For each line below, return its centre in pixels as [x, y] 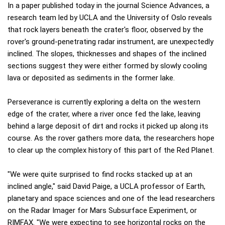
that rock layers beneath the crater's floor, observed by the [105, 30]
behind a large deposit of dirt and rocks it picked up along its [108, 126]
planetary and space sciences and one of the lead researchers [111, 199]
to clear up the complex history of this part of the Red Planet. [111, 150]
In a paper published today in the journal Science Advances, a [108, 6]
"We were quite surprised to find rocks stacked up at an [100, 175]
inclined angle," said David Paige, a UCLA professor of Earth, [106, 187]
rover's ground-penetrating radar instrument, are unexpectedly [110, 42]
